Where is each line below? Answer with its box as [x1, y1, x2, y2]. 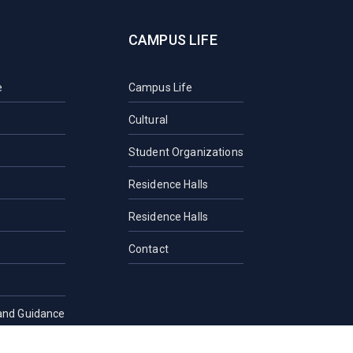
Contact [128, 242, 169, 255]
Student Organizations [128, 145, 243, 158]
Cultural [128, 113, 168, 126]
